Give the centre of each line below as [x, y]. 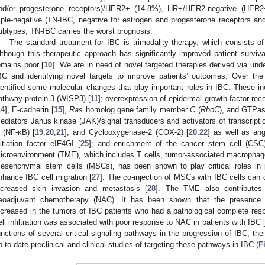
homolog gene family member [137, 110]
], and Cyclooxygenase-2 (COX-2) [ [127, 132]
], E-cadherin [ [29, 110]
